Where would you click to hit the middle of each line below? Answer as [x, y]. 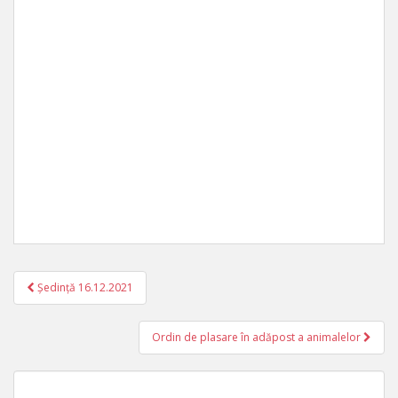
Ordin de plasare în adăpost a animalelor [258, 337]
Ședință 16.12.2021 [85, 287]
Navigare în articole [120, 300]
